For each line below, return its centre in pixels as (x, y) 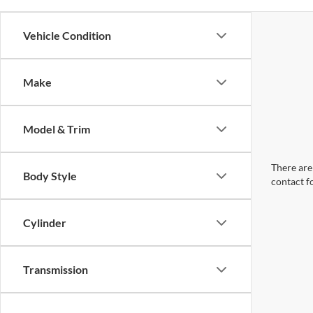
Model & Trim (57, 129)
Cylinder (45, 223)
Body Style (50, 176)
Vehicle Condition (67, 35)
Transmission (56, 269)
